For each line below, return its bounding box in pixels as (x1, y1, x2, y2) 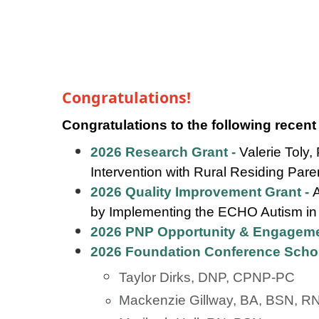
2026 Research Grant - (90, 144, 239, 159)
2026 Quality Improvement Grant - (90, 184, 313, 199)
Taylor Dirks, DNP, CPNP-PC (119, 269, 295, 285)
